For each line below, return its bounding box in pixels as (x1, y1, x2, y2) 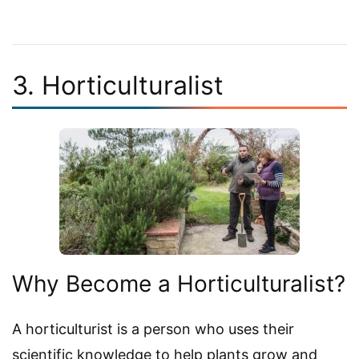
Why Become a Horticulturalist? (12, 269, 345, 297)
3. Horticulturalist (12, 69, 224, 101)
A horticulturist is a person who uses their (12, 320, 294, 337)
